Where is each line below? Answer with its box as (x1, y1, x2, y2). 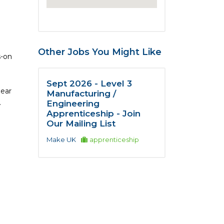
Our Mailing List (46, 118, 115, 128)
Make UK (46, 135, 76, 143)
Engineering (46, 98, 99, 108)
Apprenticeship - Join (46, 108, 140, 118)
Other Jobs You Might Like (38, 46, 161, 57)
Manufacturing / (46, 88, 116, 98)
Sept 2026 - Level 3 (46, 78, 132, 88)
